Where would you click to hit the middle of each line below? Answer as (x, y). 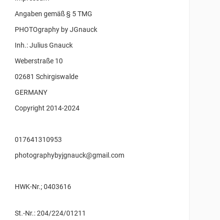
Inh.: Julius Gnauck (44, 45)
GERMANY (32, 93)
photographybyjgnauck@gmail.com (70, 155)
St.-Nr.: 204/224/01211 (51, 213)
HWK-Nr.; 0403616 (94, 187)
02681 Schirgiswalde (47, 77)
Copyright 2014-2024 (47, 108)
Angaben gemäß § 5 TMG (54, 14)
